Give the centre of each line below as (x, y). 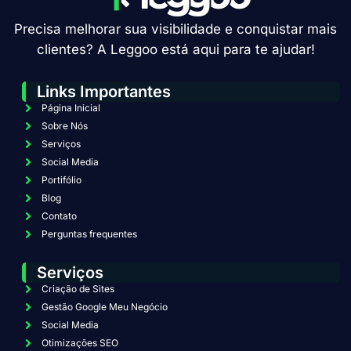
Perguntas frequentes (89, 233)
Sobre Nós (65, 125)
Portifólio (62, 179)
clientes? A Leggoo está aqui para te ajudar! (175, 49)
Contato (59, 215)
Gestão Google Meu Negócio (105, 306)
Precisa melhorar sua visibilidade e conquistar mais (175, 29)
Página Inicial (71, 107)
